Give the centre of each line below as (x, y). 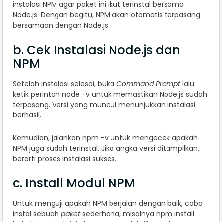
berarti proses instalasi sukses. (65, 158)
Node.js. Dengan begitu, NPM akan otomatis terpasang (107, 15)
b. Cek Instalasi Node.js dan (97, 50)
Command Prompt (148, 83)
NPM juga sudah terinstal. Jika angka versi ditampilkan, (106, 148)
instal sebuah (37, 213)
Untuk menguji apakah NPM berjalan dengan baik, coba (108, 203)
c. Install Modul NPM (74, 183)
